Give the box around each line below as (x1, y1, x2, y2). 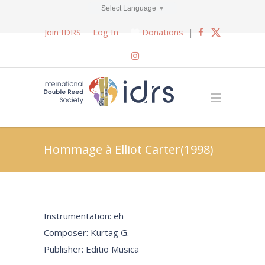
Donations (141, 26, 183, 38)
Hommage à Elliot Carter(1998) (44, 141, 214, 157)
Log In (92, 26, 118, 38)
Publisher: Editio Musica (44, 243, 139, 255)
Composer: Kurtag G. (44, 227, 129, 238)
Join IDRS (44, 26, 81, 38)
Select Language (101, 4, 156, 12)
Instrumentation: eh (44, 210, 124, 222)
